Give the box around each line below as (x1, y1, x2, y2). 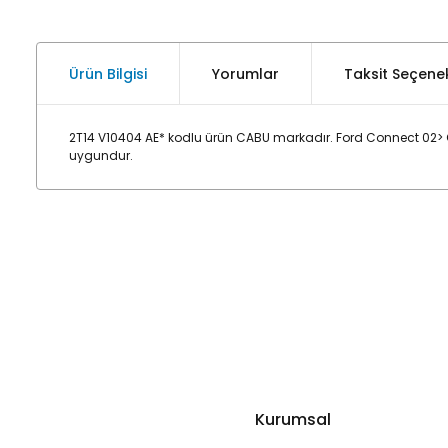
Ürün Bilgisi (69, 63, 147, 84)
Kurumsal (254, 408, 331, 431)
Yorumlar (212, 63, 279, 84)
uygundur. (69, 147, 133, 164)
